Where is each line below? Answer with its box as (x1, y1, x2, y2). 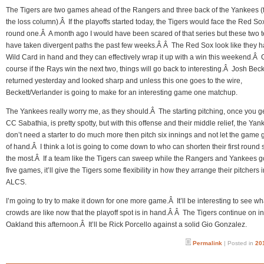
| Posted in (222, 240, 255, 246)
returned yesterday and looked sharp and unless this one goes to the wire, (6, 77, 242, 85)
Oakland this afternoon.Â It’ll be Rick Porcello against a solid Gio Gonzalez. (6, 220, 247, 229)
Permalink (193, 240, 222, 246)
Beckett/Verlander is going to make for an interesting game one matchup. (6, 88, 237, 97)
